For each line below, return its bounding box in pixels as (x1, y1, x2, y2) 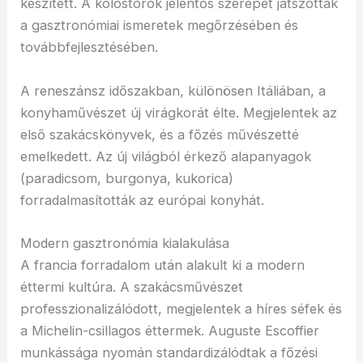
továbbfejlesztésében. (20, 39, 159, 56)
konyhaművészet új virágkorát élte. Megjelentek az (20, 104, 338, 121)
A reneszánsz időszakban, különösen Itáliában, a (20, 82, 327, 99)
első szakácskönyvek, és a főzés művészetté (20, 126, 300, 143)
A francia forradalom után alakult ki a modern (20, 256, 305, 273)
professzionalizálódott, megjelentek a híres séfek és (20, 300, 343, 317)
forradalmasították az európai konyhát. (20, 191, 265, 208)
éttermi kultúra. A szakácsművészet (20, 278, 244, 295)
